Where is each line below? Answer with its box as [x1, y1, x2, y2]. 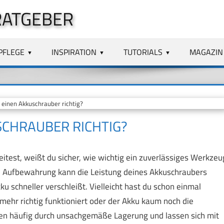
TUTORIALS [123, 45, 163, 58]
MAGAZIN [189, 45, 223, 58]
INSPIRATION [51, 45, 97, 58]
